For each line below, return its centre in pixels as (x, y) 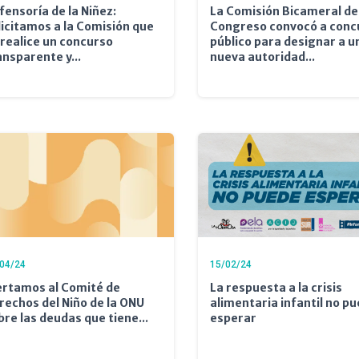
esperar (233, 318)
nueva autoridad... (262, 56)
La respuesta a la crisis (276, 287)
